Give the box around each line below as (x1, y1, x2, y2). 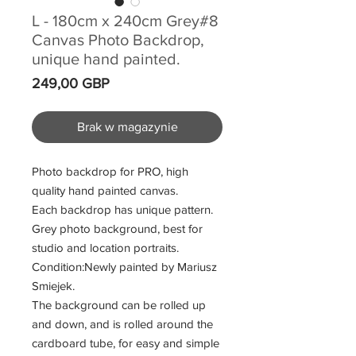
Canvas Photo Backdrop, (32, 31, 204, 49)
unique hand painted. (32, 50, 180, 68)
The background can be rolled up (32, 298, 206, 312)
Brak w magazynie (76, 120, 178, 134)
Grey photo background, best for (32, 222, 203, 236)
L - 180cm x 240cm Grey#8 (32, 12, 219, 30)
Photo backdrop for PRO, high (32, 164, 188, 179)
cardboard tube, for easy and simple (32, 336, 219, 350)
